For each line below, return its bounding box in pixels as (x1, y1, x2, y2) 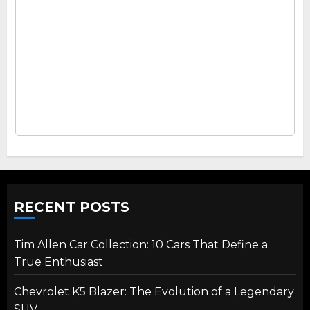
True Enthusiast (14, 255, 103, 268)
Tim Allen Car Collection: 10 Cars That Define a (14, 237, 268, 251)
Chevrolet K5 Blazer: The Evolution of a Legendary (14, 284, 294, 298)
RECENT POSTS (14, 198, 129, 215)
